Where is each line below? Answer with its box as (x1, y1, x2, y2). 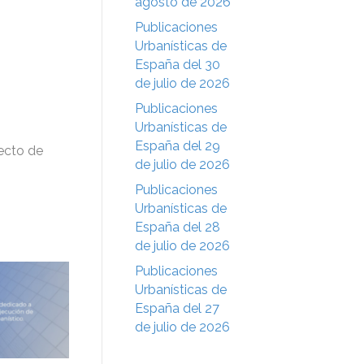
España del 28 (135, 219, 220, 235)
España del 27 (135, 300, 219, 316)
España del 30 (135, 56, 220, 72)
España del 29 (135, 137, 220, 154)
